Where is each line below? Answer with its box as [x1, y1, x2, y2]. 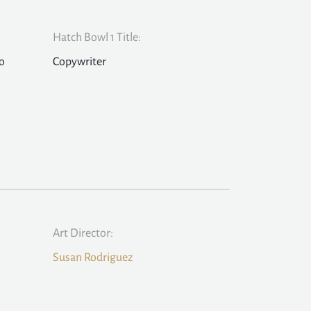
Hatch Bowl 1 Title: [53, 31, 141, 44]
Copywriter [53, 56, 106, 69]
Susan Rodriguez [53, 251, 133, 264]
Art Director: [53, 227, 113, 240]
